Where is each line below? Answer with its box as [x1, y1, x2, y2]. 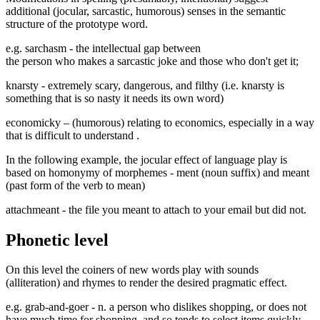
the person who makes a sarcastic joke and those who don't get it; [6, 54, 299, 67]
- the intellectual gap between [69, 41, 201, 54]
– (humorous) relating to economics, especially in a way [64, 116, 314, 129]
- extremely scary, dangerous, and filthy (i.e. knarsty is [41, 79, 284, 91]
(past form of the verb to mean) [6, 179, 145, 191]
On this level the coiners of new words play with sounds [6, 264, 259, 276]
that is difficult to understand [6, 129, 136, 141]
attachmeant [6, 203, 62, 216]
